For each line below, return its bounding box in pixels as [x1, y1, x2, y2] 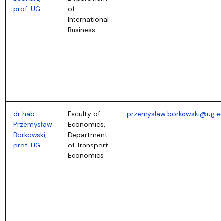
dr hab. [13, 109, 36, 118]
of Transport [67, 140, 108, 149]
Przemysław [13, 119, 52, 129]
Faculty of [67, 109, 100, 118]
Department [67, 130, 108, 139]
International [67, 14, 109, 24]
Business [67, 25, 95, 34]
